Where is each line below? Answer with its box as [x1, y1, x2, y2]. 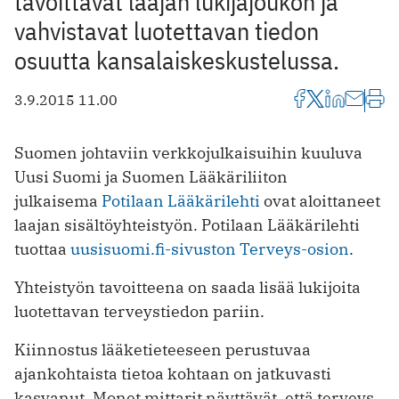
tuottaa [14, 238, 70, 259]
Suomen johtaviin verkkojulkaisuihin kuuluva [14, 142, 362, 163]
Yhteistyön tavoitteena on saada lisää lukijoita [14, 276, 361, 297]
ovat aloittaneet [260, 190, 380, 211]
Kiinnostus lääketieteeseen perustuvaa [14, 338, 311, 360]
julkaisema [14, 190, 102, 211]
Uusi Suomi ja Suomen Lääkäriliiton [14, 166, 288, 187]
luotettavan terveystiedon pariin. [14, 300, 265, 322]
